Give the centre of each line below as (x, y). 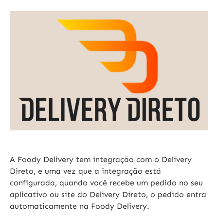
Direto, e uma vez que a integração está (85, 171)
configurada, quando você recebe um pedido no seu (106, 183)
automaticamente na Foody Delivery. (80, 206)
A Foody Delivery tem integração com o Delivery (101, 160)
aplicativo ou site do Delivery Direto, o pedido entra (108, 195)
